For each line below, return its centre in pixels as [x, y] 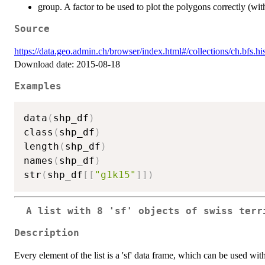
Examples [38, 86]
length [41, 147]
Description [47, 233]
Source [32, 29]
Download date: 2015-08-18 [67, 64]
